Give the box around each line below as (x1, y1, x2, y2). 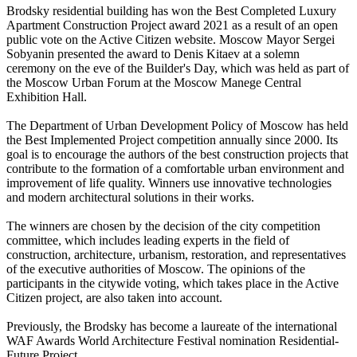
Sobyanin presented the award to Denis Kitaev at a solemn (6, 47, 300, 61)
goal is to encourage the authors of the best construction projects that (6, 147, 348, 162)
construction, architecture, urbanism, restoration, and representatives (6, 248, 346, 262)
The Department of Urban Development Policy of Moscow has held (6, 119, 348, 133)
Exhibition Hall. (6, 90, 87, 104)
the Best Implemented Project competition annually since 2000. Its (6, 133, 338, 147)
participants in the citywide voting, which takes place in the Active (6, 277, 339, 291)
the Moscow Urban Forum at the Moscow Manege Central (6, 76, 301, 90)
